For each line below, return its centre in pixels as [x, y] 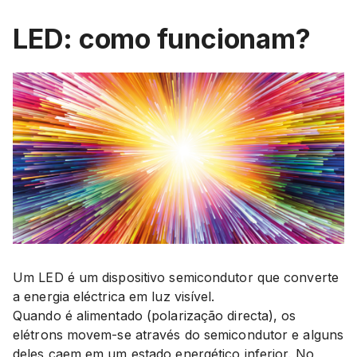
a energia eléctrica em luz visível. [114, 296]
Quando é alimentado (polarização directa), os [155, 315]
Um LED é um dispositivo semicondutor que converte [176, 277]
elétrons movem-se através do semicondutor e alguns [178, 334]
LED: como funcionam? [162, 39]
